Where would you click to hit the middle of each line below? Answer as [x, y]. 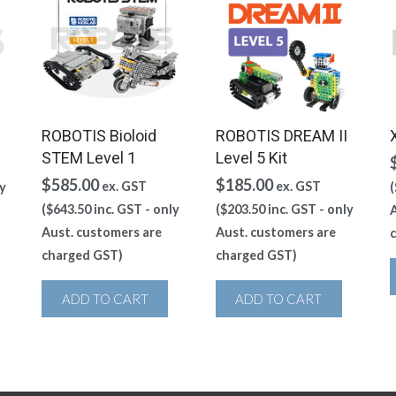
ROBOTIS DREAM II [281, 135]
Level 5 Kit [251, 157]
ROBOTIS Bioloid [99, 135]
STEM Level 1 [89, 157]
